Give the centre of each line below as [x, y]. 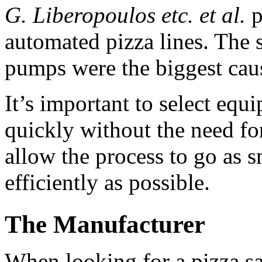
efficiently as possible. [107, 182]
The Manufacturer [105, 224]
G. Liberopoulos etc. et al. [125, 15]
